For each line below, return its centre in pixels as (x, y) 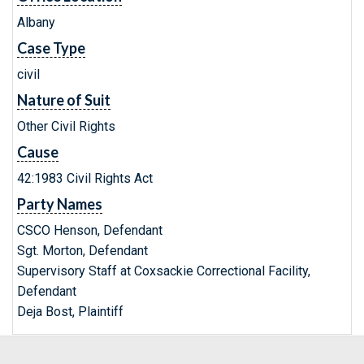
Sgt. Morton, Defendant (82, 251)
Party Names (60, 204)
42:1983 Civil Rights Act (85, 178)
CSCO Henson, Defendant (90, 230)
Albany (36, 22)
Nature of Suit (64, 100)
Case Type (51, 48)
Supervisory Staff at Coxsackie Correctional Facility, (164, 271)
